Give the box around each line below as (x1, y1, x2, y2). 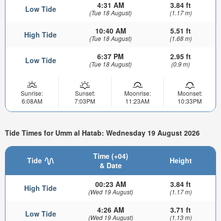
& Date (99, 160, 122, 170)
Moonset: (177, 88, 202, 97)
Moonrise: (124, 88, 151, 97)
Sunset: (74, 88, 95, 97)
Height (169, 155, 192, 165)
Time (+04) (93, 150, 128, 161)
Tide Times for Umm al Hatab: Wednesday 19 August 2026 (5, 128, 200, 138)
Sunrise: (21, 88, 43, 97)
